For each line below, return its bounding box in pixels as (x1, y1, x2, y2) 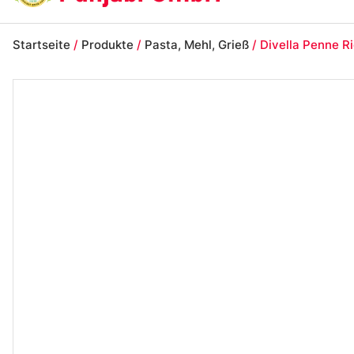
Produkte (81, 36, 134, 52)
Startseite (13, 36, 70, 52)
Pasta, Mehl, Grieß (145, 36, 249, 52)
